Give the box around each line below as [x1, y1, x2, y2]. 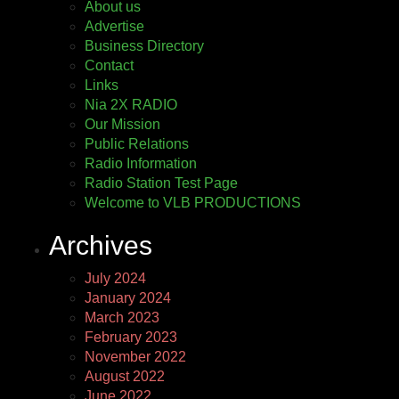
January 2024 [85, 290, 171, 305]
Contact [85, 58, 134, 73]
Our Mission [85, 117, 160, 132]
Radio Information [85, 156, 197, 171]
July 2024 [85, 271, 146, 286]
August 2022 [85, 369, 165, 384]
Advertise [85, 19, 144, 34]
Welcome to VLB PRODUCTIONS [85, 195, 301, 210]
